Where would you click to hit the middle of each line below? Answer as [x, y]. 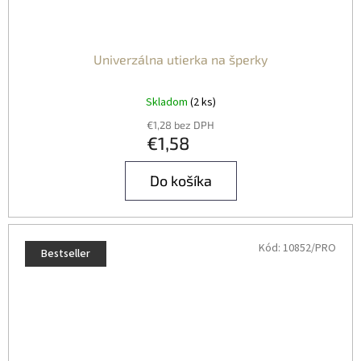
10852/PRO [309, 248]
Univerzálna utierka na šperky [180, 59]
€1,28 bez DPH [180, 124]
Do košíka [180, 180]
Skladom [168, 102]
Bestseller [66, 253]
